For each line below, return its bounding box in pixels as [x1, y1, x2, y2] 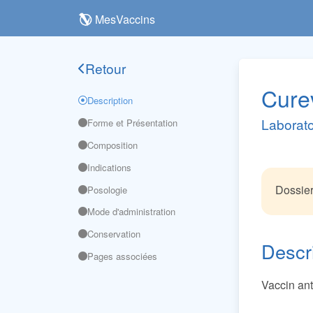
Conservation [87, 227, 140, 241]
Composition [87, 138, 138, 152]
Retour [85, 59, 126, 78]
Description [87, 94, 133, 108]
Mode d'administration [87, 205, 175, 219]
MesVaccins [95, 11, 155, 27]
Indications [87, 160, 131, 174]
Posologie [87, 182, 127, 196]
